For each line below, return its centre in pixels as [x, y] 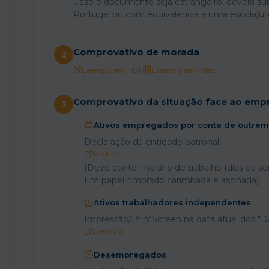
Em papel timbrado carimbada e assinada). [172, 180]
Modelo [105, 153]
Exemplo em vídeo [183, 70]
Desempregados [130, 254]
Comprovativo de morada [136, 52]
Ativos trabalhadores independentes [172, 202]
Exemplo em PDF [112, 70]
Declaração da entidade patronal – [155, 141]
